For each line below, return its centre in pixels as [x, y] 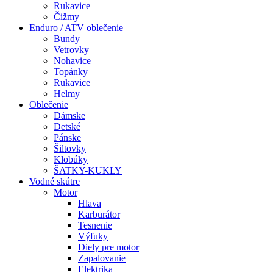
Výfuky [93, 236]
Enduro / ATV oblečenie [76, 28]
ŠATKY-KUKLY [88, 170]
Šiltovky [70, 148]
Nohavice [72, 61]
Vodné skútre [55, 181]
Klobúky [71, 159]
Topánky [71, 72]
